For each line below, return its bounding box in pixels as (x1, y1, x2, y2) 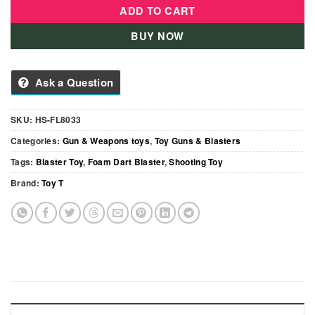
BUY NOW (131, 29, 184, 44)
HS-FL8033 (34, 113, 82, 127)
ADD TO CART (120, 4, 195, 18)
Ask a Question (34, 75, 114, 91)
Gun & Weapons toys (62, 134, 150, 148)
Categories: (11, 134, 63, 148)
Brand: (11, 176, 42, 190)
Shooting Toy (169, 155, 224, 169)
